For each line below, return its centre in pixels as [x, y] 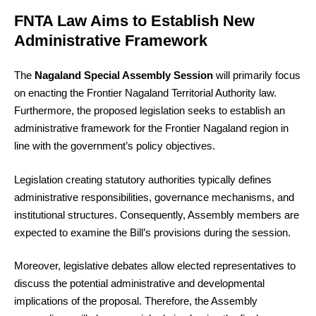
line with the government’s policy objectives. [115, 146]
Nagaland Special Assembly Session [124, 75]
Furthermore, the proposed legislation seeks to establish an [150, 111]
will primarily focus [257, 75]
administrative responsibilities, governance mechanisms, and [154, 197]
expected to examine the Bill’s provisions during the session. [152, 232]
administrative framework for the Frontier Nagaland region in [151, 128]
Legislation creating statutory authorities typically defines [143, 179]
